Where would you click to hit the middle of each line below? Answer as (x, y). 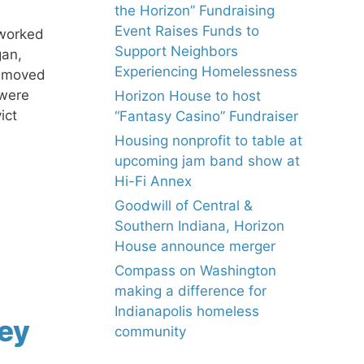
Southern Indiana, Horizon (199, 226)
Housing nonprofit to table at (208, 141)
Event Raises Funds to (187, 31)
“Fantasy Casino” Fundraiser (206, 116)
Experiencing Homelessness (206, 71)
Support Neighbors (176, 51)
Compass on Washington (195, 271)
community (150, 331)
